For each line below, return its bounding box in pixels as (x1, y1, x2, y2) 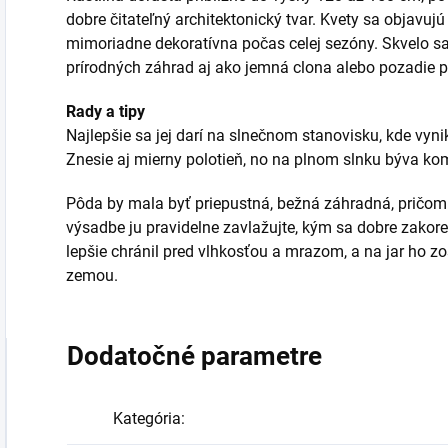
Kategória (113, 408, 181, 428)
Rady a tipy (66, 101, 145, 121)
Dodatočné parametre (67, 340, 322, 371)
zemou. (66, 265, 118, 285)
